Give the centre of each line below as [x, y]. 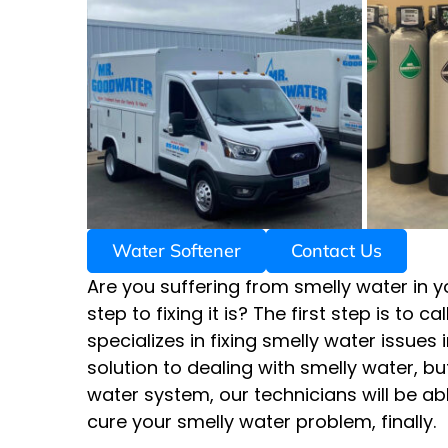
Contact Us [336, 251]
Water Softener [176, 251]
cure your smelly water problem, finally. [261, 422]
